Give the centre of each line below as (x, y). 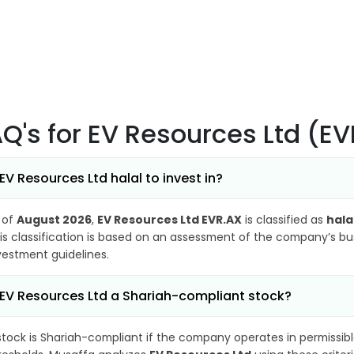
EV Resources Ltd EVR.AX (169, 220)
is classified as (284, 220)
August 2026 (54, 220)
